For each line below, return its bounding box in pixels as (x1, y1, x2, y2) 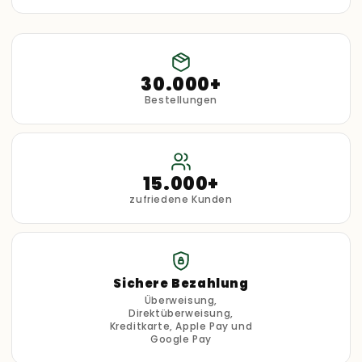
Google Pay (150, 332, 212, 347)
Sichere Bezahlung (113, 275, 249, 293)
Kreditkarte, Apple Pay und (109, 319, 253, 334)
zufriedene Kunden (129, 192, 233, 207)
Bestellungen (144, 93, 218, 107)
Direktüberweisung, (128, 306, 234, 321)
